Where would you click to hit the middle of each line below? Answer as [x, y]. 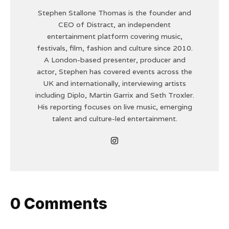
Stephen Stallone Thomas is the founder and [114, 13]
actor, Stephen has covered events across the [114, 72]
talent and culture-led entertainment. [114, 119]
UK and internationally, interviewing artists [114, 84]
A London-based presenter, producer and [114, 60]
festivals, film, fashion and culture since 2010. [114, 48]
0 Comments [59, 204]
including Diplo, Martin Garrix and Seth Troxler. [114, 95]
